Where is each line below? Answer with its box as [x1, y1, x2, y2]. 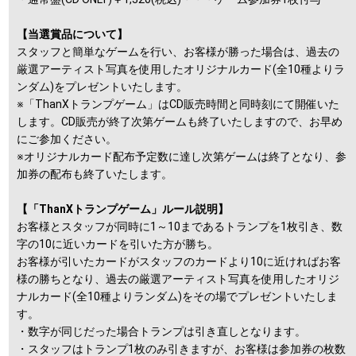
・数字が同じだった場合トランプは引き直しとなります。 [17, 324, 307, 338]
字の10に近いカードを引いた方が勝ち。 [17, 237, 219, 250]
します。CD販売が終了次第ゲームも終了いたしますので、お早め [17, 114, 343, 128]
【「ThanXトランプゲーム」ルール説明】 [17, 202, 230, 215]
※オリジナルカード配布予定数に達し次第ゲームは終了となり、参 [17, 149, 347, 163]
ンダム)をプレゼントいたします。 [17, 79, 188, 93]
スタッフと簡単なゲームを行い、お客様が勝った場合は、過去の [17, 44, 340, 58]
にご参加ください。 [17, 132, 118, 145]
